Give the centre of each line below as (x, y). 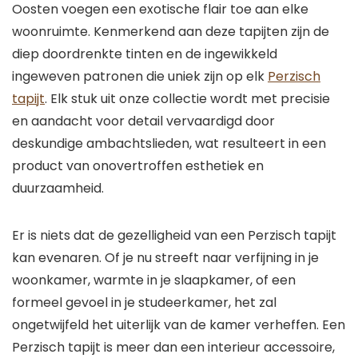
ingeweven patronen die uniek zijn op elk (140, 76)
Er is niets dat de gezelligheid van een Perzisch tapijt (174, 235)
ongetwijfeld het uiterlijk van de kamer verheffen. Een (179, 325)
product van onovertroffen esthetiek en (138, 166)
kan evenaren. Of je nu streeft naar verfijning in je (165, 258)
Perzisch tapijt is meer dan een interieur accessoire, (173, 347)
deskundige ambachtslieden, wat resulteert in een (169, 143)
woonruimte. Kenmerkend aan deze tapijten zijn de (171, 32)
